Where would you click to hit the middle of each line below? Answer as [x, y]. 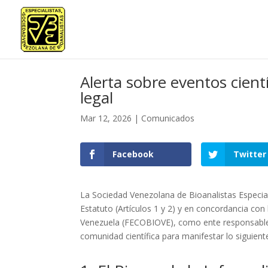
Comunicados [168, 118]
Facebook [133, 154]
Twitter [250, 154]
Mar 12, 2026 [106, 118]
